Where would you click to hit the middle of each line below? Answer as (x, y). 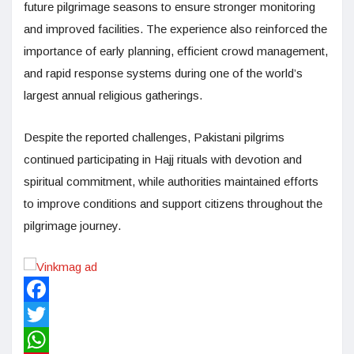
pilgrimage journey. (72, 226)
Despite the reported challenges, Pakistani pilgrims (154, 137)
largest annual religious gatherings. (113, 96)
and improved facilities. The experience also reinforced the (175, 29)
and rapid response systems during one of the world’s (163, 73)
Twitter (41, 340)
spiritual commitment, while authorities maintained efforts (171, 182)
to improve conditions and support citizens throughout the (173, 204)
